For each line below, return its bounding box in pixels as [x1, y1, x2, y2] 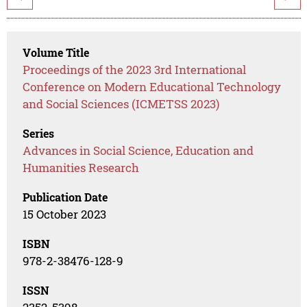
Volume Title [23, 45, 90, 60]
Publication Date [23, 190, 108, 205]
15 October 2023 [23, 206, 107, 223]
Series [23, 126, 55, 141]
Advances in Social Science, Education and [23, 143, 254, 159]
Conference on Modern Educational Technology [23, 79, 282, 95]
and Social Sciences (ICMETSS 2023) [23, 96, 220, 112]
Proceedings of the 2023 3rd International [23, 62, 247, 78]
